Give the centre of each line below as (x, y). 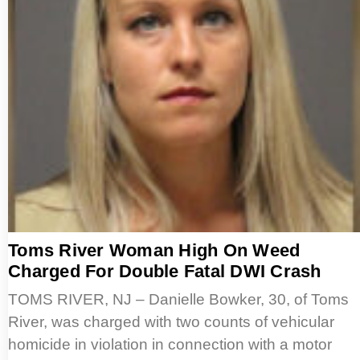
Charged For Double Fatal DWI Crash (165, 272)
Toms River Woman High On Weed (154, 251)
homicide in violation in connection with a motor (170, 345)
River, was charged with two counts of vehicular (171, 322)
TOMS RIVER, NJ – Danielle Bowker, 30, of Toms (178, 300)
